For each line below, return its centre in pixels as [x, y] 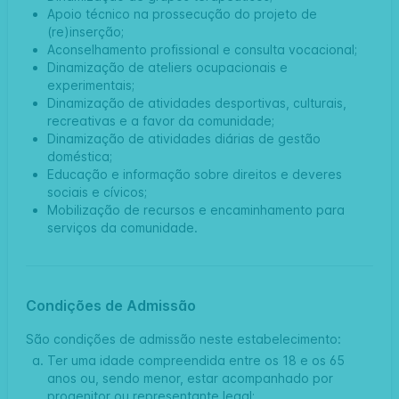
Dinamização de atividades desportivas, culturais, [197, 102]
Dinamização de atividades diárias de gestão [184, 138]
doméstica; [80, 156]
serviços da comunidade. [122, 227]
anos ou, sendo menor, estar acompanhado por [190, 378]
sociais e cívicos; [97, 191]
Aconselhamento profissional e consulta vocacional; [202, 49]
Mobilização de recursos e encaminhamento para [196, 209]
